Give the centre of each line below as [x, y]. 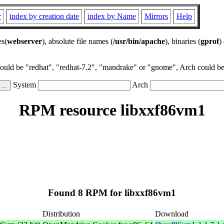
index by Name [112, 16]
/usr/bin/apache [139, 41]
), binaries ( [183, 41]
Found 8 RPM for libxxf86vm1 [112, 193]
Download [172, 213]
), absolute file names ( [77, 41]
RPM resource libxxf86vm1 [112, 110]
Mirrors [156, 16]
